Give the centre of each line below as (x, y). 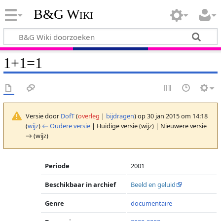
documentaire (152, 203)
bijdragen (120, 116)
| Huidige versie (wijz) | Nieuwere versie (148, 126)
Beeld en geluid (153, 184)
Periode (57, 166)
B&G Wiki (63, 14)
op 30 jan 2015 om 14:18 (172, 116)
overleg (89, 116)
